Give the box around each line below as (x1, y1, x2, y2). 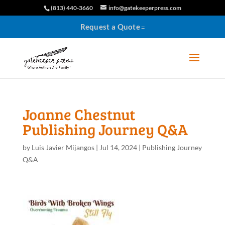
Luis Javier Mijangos (31, 143, 94, 152)
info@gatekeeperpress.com (108, 4, 181, 12)
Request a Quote (80, 22, 141, 31)
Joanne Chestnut (22, 104, 135, 124)
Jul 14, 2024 (99, 143, 137, 152)
